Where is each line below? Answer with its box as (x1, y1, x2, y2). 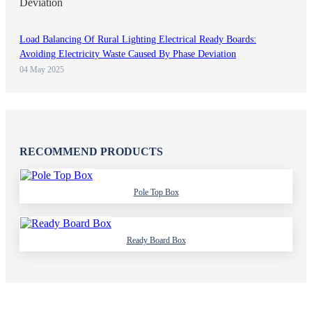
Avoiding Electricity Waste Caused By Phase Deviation (19, 48, 236, 59)
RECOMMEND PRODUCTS (19, 145, 163, 157)
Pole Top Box (133, 187, 179, 197)
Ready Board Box (126, 235, 186, 245)
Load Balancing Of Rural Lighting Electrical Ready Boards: (19, 33, 256, 45)
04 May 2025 (19, 64, 64, 75)
